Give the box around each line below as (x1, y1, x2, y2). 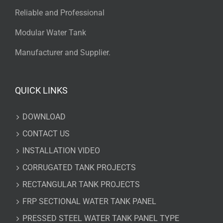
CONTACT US (22, 128, 70, 138)
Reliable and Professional (15, 7, 105, 17)
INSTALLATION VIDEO (22, 145, 100, 155)
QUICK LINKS (15, 85, 68, 96)
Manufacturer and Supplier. (15, 47, 111, 57)
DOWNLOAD (22, 111, 66, 121)
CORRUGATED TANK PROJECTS (22, 162, 136, 172)
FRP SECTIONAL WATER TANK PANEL (22, 196, 156, 206)
